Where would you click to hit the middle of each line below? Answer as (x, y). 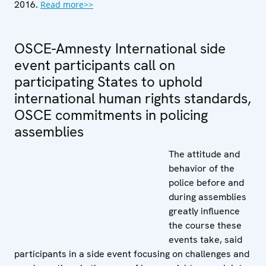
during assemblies (208, 197)
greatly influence (204, 211)
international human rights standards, (133, 98)
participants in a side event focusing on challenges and (132, 254)
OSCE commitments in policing (111, 115)
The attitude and (204, 154)
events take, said (205, 239)
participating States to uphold (108, 81)
